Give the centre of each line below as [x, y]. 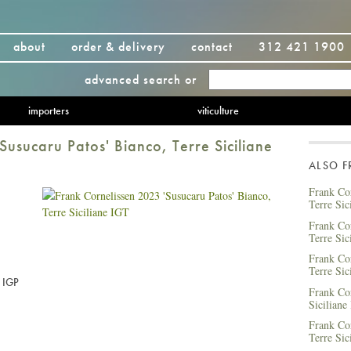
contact [212, 47]
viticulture [218, 110]
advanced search [133, 80]
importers [48, 110]
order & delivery [118, 47]
